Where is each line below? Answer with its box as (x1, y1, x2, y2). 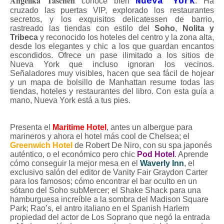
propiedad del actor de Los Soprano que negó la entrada (10, 213, 210, 221)
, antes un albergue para (106, 123, 192, 131)
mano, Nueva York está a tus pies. (10, 96, 130, 104)
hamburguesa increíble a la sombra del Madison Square (10, 195, 208, 203)
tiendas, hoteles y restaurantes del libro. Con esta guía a (10, 87, 214, 95)
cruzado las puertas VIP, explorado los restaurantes (10, 6, 214, 14)
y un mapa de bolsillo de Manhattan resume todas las (10, 78, 214, 86)
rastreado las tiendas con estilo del (10, 24, 154, 32)
